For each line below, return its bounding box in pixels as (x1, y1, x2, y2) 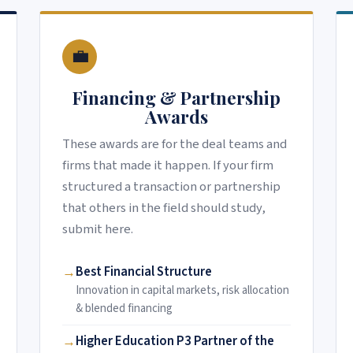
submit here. (62, 220, 133, 240)
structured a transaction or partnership (62, 177, 281, 197)
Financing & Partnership (72, 86, 281, 110)
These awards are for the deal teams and (62, 135, 287, 154)
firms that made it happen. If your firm (62, 156, 273, 176)
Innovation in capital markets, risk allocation (76, 282, 289, 299)
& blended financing (76, 300, 173, 318)
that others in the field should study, (62, 199, 266, 218)
